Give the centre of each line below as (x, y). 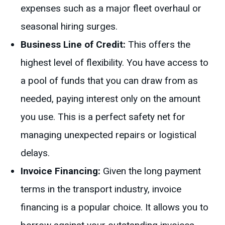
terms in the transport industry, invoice (101, 189)
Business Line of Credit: (73, 45)
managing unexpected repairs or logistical (109, 135)
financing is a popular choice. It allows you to (115, 207)
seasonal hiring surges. (69, 27)
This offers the (158, 45)
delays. (35, 153)
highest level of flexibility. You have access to (115, 63)
